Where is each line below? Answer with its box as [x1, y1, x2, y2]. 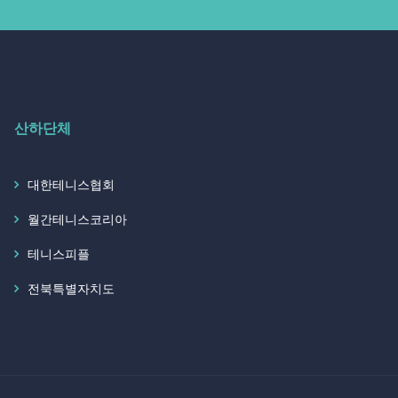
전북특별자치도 [28, 282, 115, 296]
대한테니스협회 [28, 178, 115, 192]
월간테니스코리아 [28, 212, 127, 227]
